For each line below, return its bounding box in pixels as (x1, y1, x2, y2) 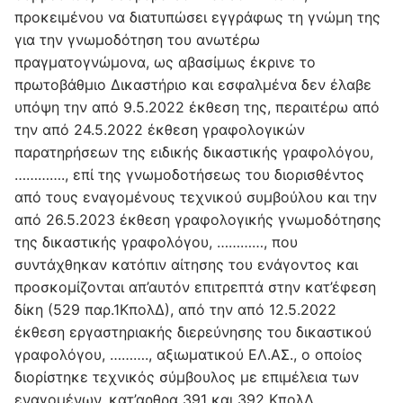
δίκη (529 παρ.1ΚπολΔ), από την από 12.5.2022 (14, 300, 336, 318)
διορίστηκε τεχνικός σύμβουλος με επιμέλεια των (14, 367, 359, 386)
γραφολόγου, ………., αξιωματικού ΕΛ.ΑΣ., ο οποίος (14, 345, 363, 363)
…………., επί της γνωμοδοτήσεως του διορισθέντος (14, 165, 364, 184)
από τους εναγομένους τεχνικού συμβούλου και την (14, 187, 377, 206)
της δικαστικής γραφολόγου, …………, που (14, 232, 298, 251)
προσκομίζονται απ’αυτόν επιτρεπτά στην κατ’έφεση (14, 277, 376, 296)
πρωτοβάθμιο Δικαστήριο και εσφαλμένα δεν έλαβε (14, 75, 372, 94)
